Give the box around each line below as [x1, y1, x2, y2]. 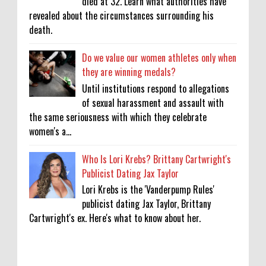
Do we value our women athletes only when [82, 50, 237, 65]
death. [29, 23, 52, 37]
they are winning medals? [82, 65, 176, 80]
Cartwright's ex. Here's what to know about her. [29, 211, 201, 226]
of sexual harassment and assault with [82, 95, 224, 110]
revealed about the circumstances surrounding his [29, 8, 214, 23]
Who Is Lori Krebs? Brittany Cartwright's [82, 151, 232, 166]
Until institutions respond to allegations [82, 81, 230, 96]
